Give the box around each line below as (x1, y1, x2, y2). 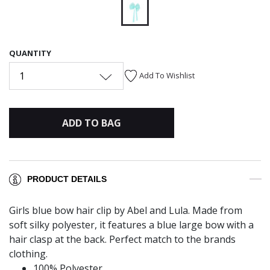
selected (134, 29, 171, 43)
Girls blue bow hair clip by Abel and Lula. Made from (9, 204, 242, 218)
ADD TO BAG (61, 116, 121, 130)
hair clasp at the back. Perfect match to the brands (9, 233, 236, 246)
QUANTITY (9, 47, 51, 58)
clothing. (9, 247, 50, 261)
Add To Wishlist (139, 69, 195, 81)
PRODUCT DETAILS (27, 174, 107, 184)
